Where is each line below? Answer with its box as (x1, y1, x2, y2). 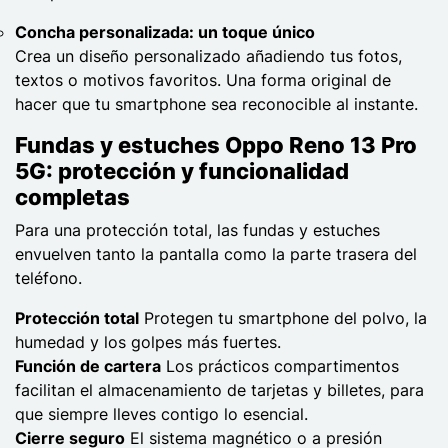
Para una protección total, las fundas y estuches (15, 219, 380, 240)
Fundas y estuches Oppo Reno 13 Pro (15, 131, 417, 158)
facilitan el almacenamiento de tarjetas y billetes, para (15, 379, 424, 400)
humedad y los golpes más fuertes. (15, 331, 281, 352)
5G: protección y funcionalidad (15, 157, 349, 184)
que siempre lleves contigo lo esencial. (15, 403, 308, 424)
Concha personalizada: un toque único (15, 21, 315, 42)
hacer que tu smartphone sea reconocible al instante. (15, 93, 418, 114)
